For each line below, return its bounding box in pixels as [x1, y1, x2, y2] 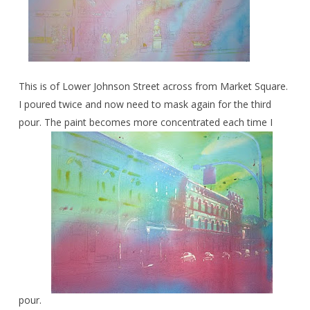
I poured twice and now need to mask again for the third [18, 98, 271, 111]
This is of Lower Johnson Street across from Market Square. [18, 80, 288, 93]
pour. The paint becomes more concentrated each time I [18, 116, 273, 129]
